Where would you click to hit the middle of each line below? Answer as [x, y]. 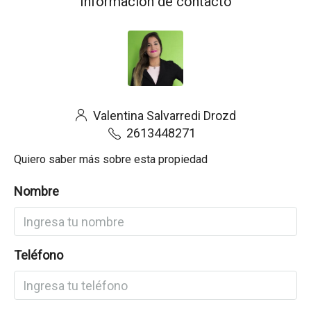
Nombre [36, 191]
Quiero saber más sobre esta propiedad [111, 159]
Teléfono [39, 255]
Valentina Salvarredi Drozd [163, 116]
